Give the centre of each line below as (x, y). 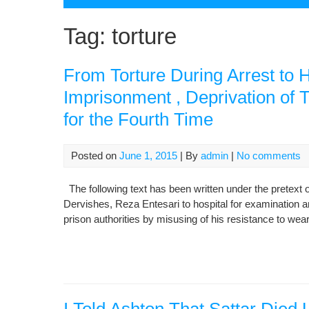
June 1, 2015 (148, 156)
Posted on (95, 156)
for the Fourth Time (138, 119)
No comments (269, 156)
